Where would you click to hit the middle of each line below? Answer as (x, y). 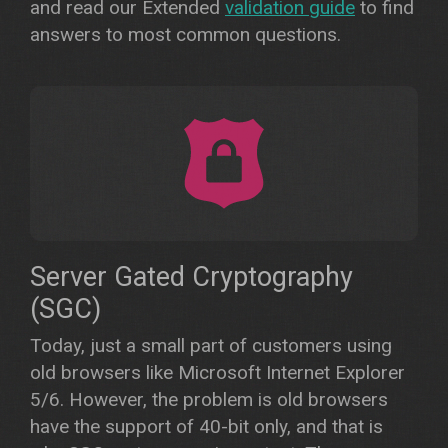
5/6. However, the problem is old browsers (209, 399)
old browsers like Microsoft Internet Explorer (217, 372)
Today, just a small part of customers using (211, 345)
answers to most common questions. (185, 34)
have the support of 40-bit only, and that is (206, 426)
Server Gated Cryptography (191, 277)
